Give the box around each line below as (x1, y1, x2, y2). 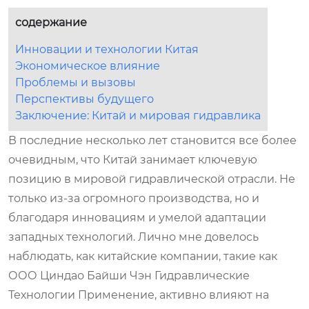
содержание (15, 15, 87, 29)
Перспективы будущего (15, 92, 154, 106)
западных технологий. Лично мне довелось (8, 230, 259, 243)
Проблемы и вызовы (15, 75, 136, 89)
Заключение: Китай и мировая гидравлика (15, 108, 261, 122)
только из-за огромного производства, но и (8, 191, 259, 205)
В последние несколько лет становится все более (8, 133, 297, 147)
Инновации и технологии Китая (15, 42, 199, 56)
